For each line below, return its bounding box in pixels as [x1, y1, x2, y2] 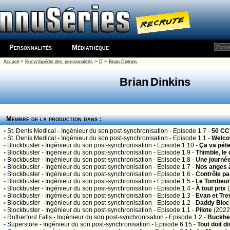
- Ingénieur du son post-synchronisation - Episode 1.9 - [40, 149, 196, 156]
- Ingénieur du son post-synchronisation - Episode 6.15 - [38, 221, 197, 228]
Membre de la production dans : [2, 115, 102, 123]
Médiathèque [72, 44, 109, 51]
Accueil [4, 59, 19, 64]
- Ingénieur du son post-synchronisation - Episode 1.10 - [40, 142, 199, 149]
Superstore [7, 221, 38, 228]
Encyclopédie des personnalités [25, 59, 93, 64]
